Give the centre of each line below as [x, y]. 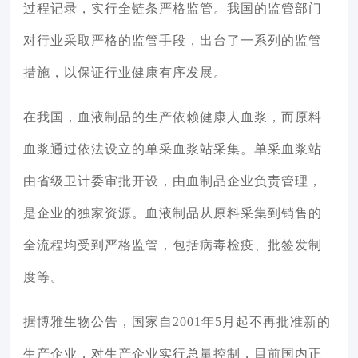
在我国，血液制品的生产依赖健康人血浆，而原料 [173, 117]
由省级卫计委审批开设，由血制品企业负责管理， [173, 181]
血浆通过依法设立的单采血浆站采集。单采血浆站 [173, 149]
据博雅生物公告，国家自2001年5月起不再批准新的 [177, 322]
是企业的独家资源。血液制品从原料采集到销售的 [173, 213]
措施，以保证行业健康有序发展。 [125, 73]
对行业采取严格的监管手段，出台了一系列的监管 [173, 41]
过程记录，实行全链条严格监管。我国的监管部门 [173, 9]
